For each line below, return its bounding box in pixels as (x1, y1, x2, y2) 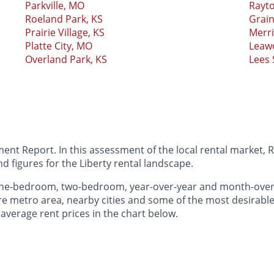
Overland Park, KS (24, 52, 107, 66)
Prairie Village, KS (24, 25, 105, 39)
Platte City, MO (24, 39, 92, 53)
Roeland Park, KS (24, 12, 103, 26)
